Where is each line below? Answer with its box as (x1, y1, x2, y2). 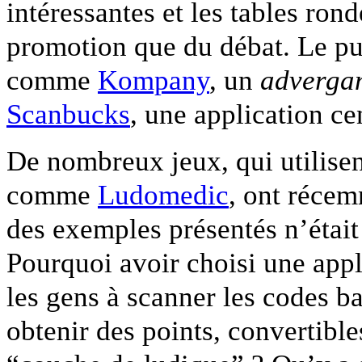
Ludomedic (98, 178, 229, 211)
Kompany (98, 63, 209, 96)
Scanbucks (6, 97, 130, 130)
